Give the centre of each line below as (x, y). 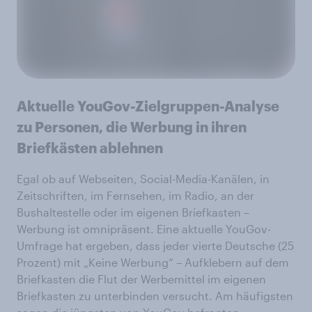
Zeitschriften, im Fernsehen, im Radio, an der (135, 195)
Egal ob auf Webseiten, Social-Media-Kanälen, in (143, 178)
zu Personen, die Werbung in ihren (132, 126)
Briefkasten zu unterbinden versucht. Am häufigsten (155, 295)
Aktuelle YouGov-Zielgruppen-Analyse (148, 106)
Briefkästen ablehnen (90, 147)
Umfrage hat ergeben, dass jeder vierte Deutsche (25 (155, 245)
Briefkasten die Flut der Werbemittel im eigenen (141, 279)
